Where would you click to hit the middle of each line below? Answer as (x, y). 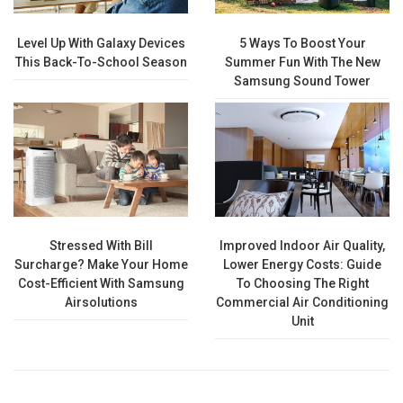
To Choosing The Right (302, 284)
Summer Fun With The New (302, 62)
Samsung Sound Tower (302, 81)
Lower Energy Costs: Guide (302, 265)
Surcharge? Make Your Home (101, 265)
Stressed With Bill (101, 246)
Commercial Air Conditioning (302, 303)
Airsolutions (101, 303)
